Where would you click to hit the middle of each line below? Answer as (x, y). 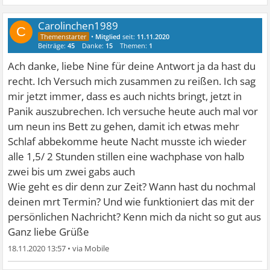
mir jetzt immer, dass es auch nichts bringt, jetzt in (125, 96)
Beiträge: (53, 45)
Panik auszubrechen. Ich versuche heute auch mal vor (133, 111)
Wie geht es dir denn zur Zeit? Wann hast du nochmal (132, 186)
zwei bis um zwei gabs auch (72, 171)
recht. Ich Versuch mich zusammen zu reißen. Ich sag (132, 81)
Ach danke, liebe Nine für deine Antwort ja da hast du (132, 66)
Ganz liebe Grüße (49, 231)
